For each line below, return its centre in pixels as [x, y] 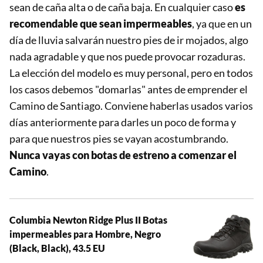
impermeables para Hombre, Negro [85, 234]
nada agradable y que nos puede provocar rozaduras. [127, 57]
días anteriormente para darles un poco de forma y [123, 122]
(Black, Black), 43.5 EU [57, 248]
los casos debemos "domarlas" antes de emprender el [129, 90]
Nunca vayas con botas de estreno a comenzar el [123, 155]
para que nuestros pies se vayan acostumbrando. [119, 139]
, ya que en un [222, 24]
